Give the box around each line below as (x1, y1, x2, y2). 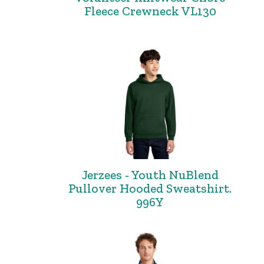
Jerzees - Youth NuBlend (81, 167, 219, 182)
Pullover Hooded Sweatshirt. (68, 181, 232, 196)
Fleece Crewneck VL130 (84, 4, 216, 18)
